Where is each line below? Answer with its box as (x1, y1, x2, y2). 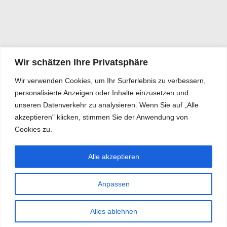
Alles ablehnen (90, 207, 137, 215)
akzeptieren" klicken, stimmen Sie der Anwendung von (15, 112, 188, 121)
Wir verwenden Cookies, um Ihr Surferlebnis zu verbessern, (15, 76, 206, 85)
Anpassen (97, 179, 130, 188)
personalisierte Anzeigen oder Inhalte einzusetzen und (15, 88, 188, 97)
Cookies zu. (15, 125, 52, 133)
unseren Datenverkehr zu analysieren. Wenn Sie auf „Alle (15, 100, 199, 109)
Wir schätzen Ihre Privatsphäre (15, 57, 148, 67)
